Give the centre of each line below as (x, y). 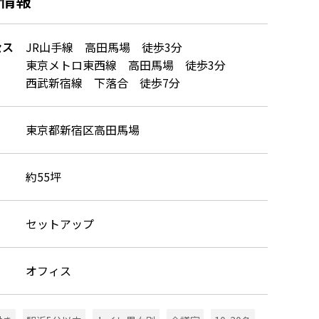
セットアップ (60, 223)
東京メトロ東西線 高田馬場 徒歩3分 (126, 64)
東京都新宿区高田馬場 (83, 129)
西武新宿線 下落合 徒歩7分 (103, 82)
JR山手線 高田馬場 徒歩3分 (104, 47)
